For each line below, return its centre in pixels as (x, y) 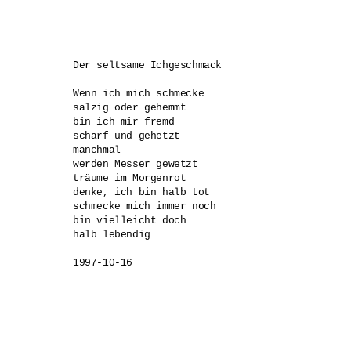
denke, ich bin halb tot (145, 193)
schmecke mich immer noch (147, 207)
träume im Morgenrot (132, 179)
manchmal (100, 150)
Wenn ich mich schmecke (141, 94)
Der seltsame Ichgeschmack (150, 66)
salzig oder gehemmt (132, 108)
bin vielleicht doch (132, 221)
